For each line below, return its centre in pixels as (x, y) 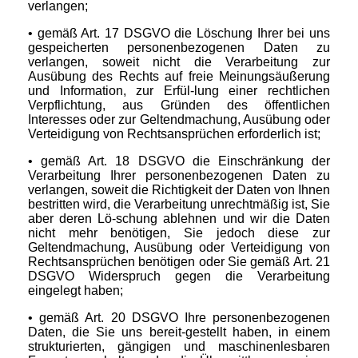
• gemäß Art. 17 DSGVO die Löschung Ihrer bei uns (179, 34)
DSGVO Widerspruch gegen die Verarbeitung (179, 276)
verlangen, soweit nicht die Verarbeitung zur (179, 62)
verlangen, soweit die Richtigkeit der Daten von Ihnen (179, 190)
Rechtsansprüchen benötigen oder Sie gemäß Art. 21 (179, 262)
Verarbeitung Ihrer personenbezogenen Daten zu (179, 176)
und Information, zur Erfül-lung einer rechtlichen (179, 91)
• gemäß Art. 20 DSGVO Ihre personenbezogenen (179, 318)
